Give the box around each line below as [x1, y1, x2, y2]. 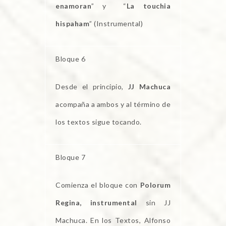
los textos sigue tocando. [55, 118, 142, 127]
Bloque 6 [55, 54, 85, 64]
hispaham [55, 19, 89, 28]
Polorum [140, 181, 171, 190]
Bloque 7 [55, 153, 85, 162]
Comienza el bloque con [55, 181, 140, 190]
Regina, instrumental [55, 198, 137, 207]
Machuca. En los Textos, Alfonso [55, 216, 171, 225]
